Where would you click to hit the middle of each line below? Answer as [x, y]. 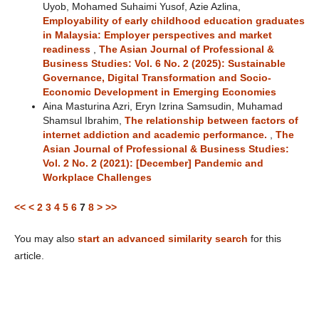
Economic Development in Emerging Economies [159, 92]
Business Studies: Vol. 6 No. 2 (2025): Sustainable [164, 63]
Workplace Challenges [97, 177]
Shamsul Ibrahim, [83, 120]
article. [29, 256]
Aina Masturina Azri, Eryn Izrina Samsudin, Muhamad [162, 106]
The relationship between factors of [211, 120]
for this [264, 239]
